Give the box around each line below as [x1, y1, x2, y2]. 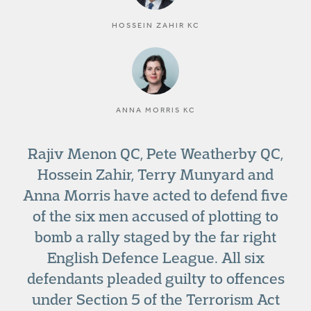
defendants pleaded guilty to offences [26, 269, 285, 287]
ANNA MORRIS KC [116, 106, 195, 115]
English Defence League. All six [47, 249, 264, 267]
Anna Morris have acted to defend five [23, 186, 288, 204]
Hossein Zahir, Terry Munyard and [37, 165, 274, 183]
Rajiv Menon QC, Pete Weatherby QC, [28, 144, 283, 162]
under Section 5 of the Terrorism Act [31, 290, 280, 308]
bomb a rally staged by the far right [35, 228, 276, 246]
